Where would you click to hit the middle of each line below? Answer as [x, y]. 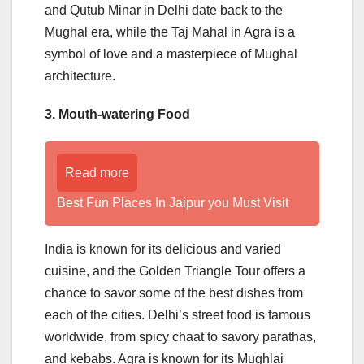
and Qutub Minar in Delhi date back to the [164, 10]
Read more [97, 172]
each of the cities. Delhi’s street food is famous [178, 314]
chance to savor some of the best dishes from [174, 292]
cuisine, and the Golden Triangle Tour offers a [175, 271]
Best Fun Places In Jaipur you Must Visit [173, 202]
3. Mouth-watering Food [119, 114]
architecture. [80, 76]
